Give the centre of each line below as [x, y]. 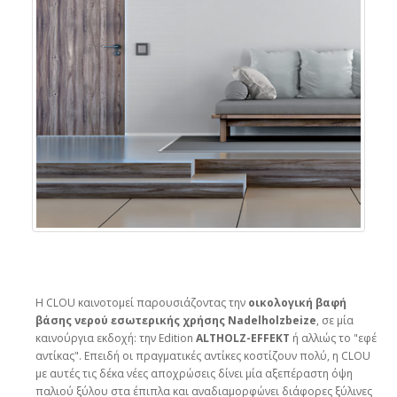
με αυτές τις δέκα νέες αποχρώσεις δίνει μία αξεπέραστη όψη [194, 373]
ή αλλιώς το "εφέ [333, 338]
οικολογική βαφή [297, 302]
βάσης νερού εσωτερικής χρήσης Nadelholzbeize [176, 320]
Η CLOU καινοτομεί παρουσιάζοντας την [142, 302]
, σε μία [335, 320]
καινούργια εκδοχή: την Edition [116, 338]
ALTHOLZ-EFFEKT [243, 338]
